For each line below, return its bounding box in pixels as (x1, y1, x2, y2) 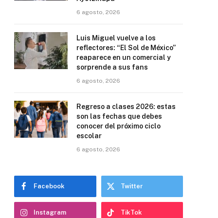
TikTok (120, 208, 142, 216)
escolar (76, 131, 102, 140)
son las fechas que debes (76, 112, 162, 120)
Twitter (120, 182, 143, 190)
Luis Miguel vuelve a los (76, 34, 156, 42)
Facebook (34, 182, 65, 190)
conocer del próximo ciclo (76, 122, 161, 130)
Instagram (34, 208, 66, 216)
